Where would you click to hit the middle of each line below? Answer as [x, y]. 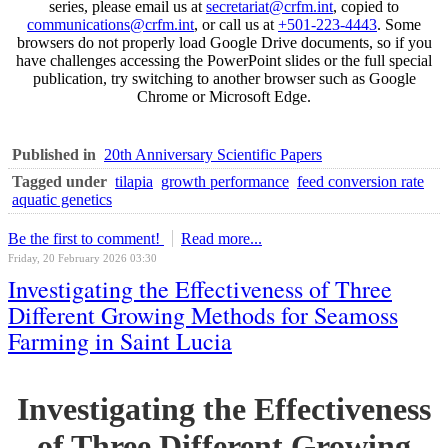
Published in [54, 154]
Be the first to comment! [86, 238]
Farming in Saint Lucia [120, 340]
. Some [399, 24]
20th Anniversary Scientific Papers [213, 154]
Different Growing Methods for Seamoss [203, 314]
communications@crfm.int [110, 24]
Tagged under [59, 181]
